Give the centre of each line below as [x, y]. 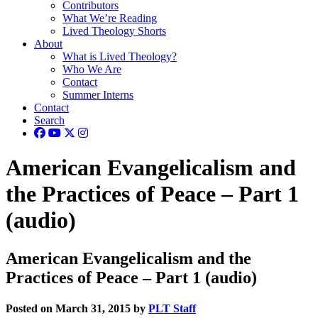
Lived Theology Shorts [114, 31]
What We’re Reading [110, 18]
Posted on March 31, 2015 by [77, 309]
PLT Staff [172, 309]
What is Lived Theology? [120, 56]
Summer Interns [98, 95]
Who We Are [92, 69]
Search [49, 120]
